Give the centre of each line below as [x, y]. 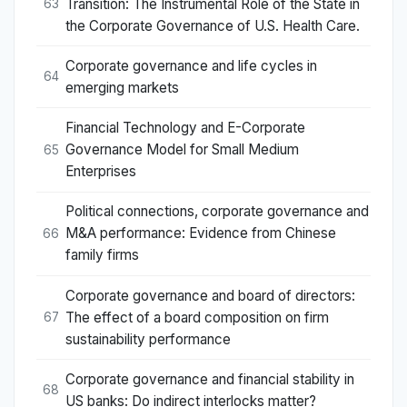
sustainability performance [148, 339]
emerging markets [122, 87]
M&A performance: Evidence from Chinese [201, 233]
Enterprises [101, 172]
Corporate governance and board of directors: [210, 295]
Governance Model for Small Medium [182, 150]
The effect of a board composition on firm [197, 317]
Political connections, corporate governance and [217, 212]
